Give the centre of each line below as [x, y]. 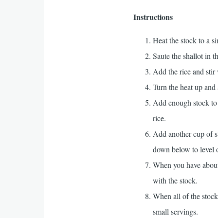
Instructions [153, 17]
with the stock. [175, 180]
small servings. [176, 211]
